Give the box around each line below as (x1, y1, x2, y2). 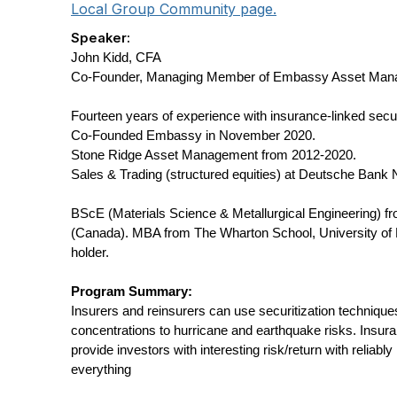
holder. (71, 245, 109, 260)
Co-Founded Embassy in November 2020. (71, 128, 315, 143)
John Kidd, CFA (71, 51, 161, 65)
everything (71, 362, 131, 377)
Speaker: (71, 30, 130, 46)
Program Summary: (71, 284, 192, 299)
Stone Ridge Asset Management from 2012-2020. (71, 148, 356, 162)
